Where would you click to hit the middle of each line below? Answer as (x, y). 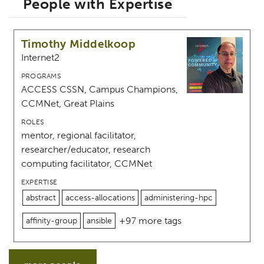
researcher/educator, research (86, 150)
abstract (41, 198)
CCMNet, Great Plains (68, 104)
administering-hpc (179, 198)
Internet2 (40, 58)
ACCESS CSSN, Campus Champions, (100, 90)
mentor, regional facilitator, (79, 136)
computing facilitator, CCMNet (87, 164)
